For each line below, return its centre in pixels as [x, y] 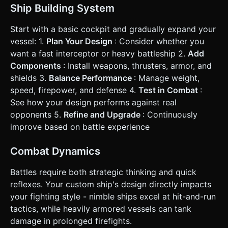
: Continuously [170, 115]
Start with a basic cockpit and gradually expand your [113, 29]
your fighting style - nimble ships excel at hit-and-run [113, 197]
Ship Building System [62, 8]
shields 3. [30, 78]
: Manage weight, [167, 78]
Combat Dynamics [55, 151]
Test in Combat [169, 90]
